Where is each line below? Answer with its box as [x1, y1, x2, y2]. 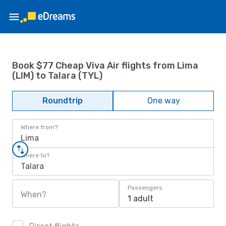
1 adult [128, 194, 153, 203]
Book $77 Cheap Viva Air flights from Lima [12, 60, 198, 71]
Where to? [21, 152, 49, 159]
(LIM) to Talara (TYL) [12, 70, 102, 81]
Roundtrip [42, 96, 83, 105]
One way [147, 96, 180, 105]
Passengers [128, 184, 162, 191]
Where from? [21, 124, 58, 131]
